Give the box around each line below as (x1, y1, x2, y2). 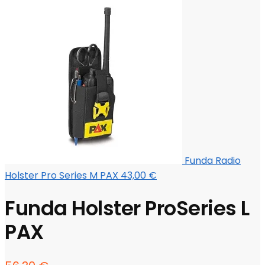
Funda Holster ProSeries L (5, 194, 250, 222)
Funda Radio (185, 154, 241, 168)
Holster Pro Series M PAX (5, 169, 118, 183)
